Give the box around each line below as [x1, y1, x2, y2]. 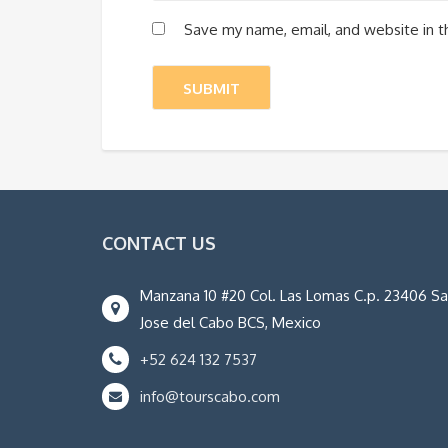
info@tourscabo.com [140, 386, 280, 406]
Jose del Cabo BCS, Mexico [140, 312, 321, 332]
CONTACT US [102, 231, 216, 254]
